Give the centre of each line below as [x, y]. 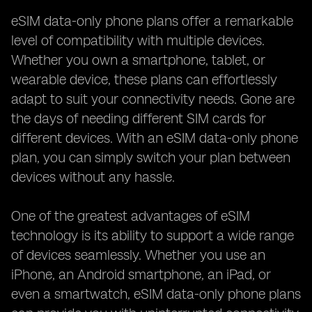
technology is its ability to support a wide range [153, 235]
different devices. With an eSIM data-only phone [155, 138]
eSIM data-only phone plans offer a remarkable [152, 21]
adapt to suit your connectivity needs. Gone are [153, 99]
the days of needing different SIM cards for [139, 118]
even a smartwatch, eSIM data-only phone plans [156, 294]
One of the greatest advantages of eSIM [131, 216]
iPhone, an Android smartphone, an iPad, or [141, 274]
